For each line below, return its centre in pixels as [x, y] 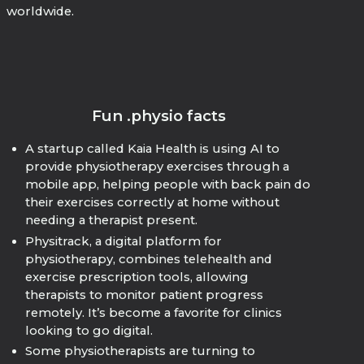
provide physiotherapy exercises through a [157, 167]
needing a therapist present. [111, 220]
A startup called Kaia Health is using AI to [152, 149]
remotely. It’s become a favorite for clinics [153, 312]
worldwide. [41, 12]
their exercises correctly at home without [152, 202]
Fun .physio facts [158, 116]
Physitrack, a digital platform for [123, 241]
